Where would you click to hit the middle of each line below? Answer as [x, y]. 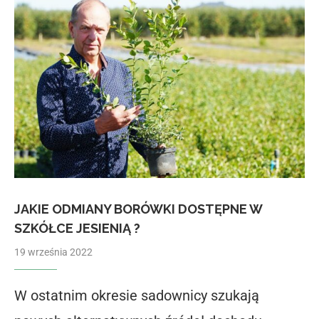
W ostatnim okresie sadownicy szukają [137, 296]
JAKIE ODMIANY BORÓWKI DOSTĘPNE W [138, 209]
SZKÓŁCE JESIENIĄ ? [77, 229]
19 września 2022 [53, 252]
